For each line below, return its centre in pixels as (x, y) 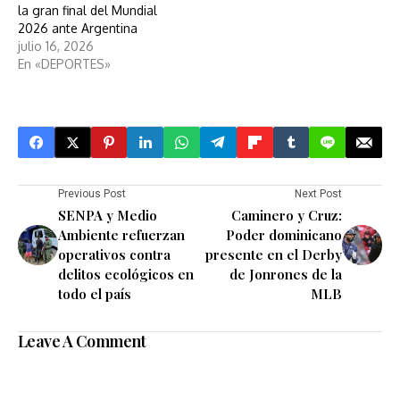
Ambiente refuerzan (121, 235)
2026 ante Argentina (78, 29)
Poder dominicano (284, 235)
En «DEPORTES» (64, 64)
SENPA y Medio (108, 216)
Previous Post (92, 194)
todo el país (95, 294)
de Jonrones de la (286, 275)
